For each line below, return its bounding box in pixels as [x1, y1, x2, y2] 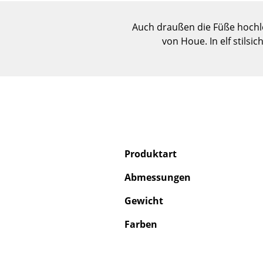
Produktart [124, 147, 177, 161]
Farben [124, 218, 157, 231]
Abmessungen [124, 171, 191, 184]
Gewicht [124, 194, 163, 208]
